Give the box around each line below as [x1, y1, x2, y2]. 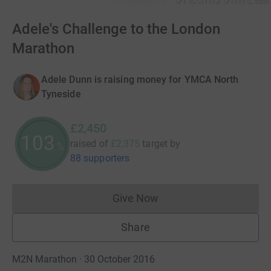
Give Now [112, 192, 159, 205]
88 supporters [70, 152, 130, 165]
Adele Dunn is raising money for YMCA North [41, 74, 239, 86]
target [142, 138, 168, 150]
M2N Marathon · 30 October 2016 [12, 253, 155, 266]
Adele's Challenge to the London [12, 21, 221, 38]
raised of [70, 138, 108, 150]
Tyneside [41, 88, 81, 100]
